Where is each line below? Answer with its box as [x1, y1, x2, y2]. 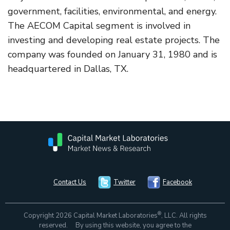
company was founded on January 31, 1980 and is [8, 48, 217, 61]
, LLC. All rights [161, 210, 207, 220]
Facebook [163, 177, 192, 187]
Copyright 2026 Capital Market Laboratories [23, 210, 158, 220]
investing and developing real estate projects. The [8, 33, 220, 46]
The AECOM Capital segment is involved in [8, 19, 190, 32]
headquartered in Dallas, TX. [8, 62, 128, 75]
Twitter [113, 177, 136, 187]
